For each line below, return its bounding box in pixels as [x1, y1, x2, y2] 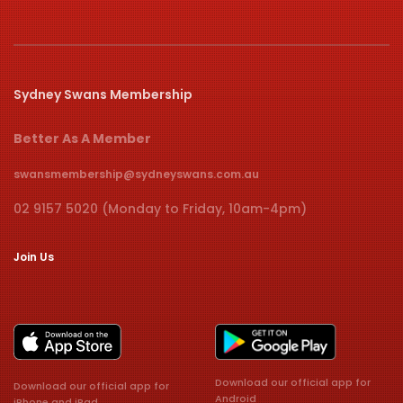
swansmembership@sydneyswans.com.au [13, 166, 259, 182]
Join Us [13, 249, 54, 264]
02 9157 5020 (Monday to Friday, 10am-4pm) [13, 200, 307, 218]
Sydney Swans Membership [13, 85, 193, 103]
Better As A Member [13, 130, 151, 148]
